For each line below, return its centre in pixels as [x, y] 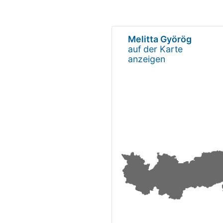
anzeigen [147, 59]
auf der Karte [155, 49]
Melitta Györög [160, 39]
